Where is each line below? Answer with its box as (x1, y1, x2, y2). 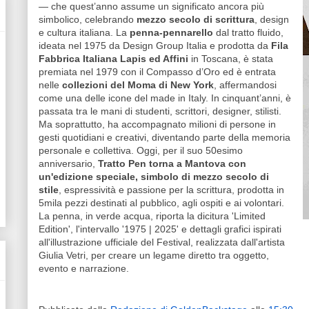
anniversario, (39, 158, 98, 169)
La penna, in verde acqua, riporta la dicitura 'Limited (39, 210, 266, 221)
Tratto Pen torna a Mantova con (98, 158, 246, 169)
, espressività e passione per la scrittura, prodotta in (59, 184, 284, 195)
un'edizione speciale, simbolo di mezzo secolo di (39, 171, 269, 182)
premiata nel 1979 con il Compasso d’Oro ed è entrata (39, 66, 276, 77)
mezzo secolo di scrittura (137, 14, 255, 25)
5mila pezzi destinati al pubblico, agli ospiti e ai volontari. (39, 197, 284, 208)
